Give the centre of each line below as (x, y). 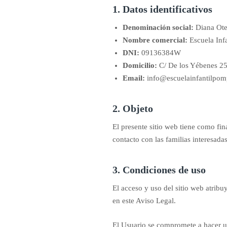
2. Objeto (133, 108)
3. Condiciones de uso (159, 170)
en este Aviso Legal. (144, 201)
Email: (134, 78)
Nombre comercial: (155, 40)
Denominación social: (158, 27)
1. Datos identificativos (162, 9)
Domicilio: (140, 65)
